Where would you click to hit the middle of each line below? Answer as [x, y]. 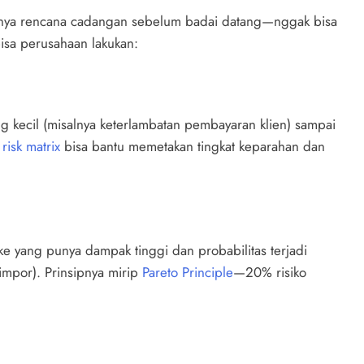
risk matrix [31, 147]
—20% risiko [270, 272]
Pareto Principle [188, 272]
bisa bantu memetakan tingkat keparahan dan [193, 147]
